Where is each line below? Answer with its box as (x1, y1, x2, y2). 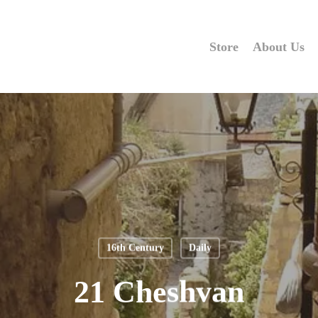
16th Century (106, 242, 164, 253)
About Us (253, 39, 305, 54)
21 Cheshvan (74, 274, 244, 309)
